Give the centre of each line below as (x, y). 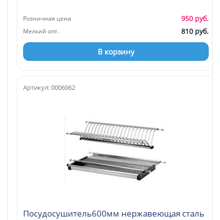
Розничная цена (47, 18)
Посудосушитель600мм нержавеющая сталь (114, 213)
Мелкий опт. (41, 31)
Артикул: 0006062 (49, 87)
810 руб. (195, 31)
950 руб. (195, 18)
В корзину (116, 51)
